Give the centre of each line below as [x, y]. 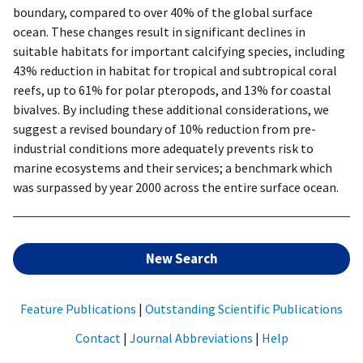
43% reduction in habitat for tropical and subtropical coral [175, 70]
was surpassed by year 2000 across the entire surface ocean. [176, 187]
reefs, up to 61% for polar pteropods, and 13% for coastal [172, 90]
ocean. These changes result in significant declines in [159, 31]
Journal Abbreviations [191, 337]
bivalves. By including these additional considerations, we [171, 109]
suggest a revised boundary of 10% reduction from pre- [164, 128]
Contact [98, 337]
